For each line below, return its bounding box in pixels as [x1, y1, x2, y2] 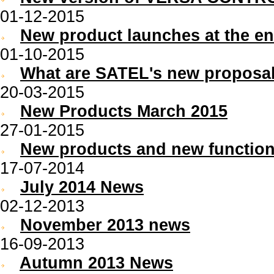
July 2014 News [20, 178, 144, 196]
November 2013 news [20, 216, 190, 234]
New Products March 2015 [20, 102, 228, 120]
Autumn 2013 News [20, 254, 173, 272]
